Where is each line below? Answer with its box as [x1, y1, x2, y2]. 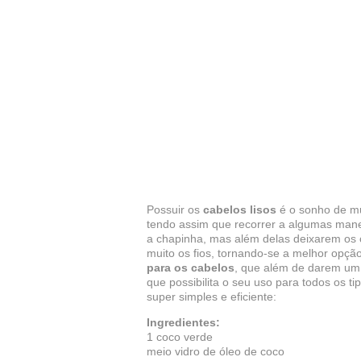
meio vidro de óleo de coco [147, 345, 284, 358]
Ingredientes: [147, 316, 220, 329]
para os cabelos [147, 261, 234, 274]
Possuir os [147, 203, 203, 216]
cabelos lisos [203, 203, 276, 216]
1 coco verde [147, 330, 213, 343]
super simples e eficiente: [147, 290, 276, 303]
